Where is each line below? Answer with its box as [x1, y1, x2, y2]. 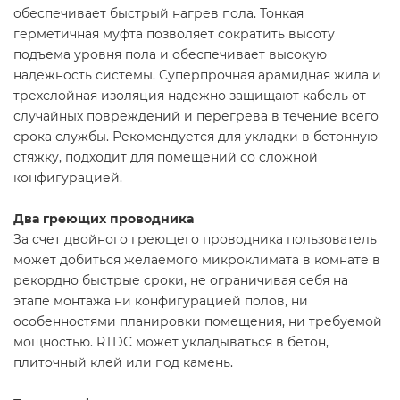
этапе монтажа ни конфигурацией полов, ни [13, 293, 308, 310]
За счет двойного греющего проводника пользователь [13, 231, 377, 248]
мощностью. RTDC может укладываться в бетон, [13, 334, 329, 351]
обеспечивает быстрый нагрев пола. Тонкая [13, 5, 304, 22]
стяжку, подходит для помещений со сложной [13, 149, 318, 166]
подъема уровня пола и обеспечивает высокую [13, 46, 327, 63]
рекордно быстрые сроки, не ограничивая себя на [13, 272, 348, 289]
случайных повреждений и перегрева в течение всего [13, 108, 379, 125]
